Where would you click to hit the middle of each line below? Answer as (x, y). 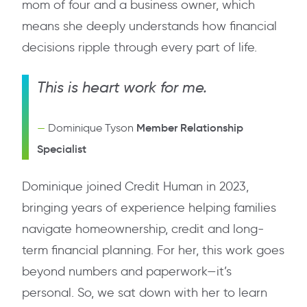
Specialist (62, 149)
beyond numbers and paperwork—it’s (127, 272)
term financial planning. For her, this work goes (153, 250)
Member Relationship (190, 128)
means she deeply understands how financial (149, 26)
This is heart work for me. (122, 88)
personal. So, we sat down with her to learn (145, 293)
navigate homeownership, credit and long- (143, 229)
